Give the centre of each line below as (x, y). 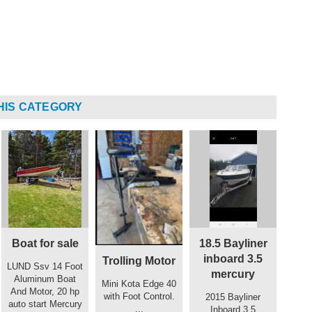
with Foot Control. (139, 296)
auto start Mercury (45, 304)
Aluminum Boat (45, 279)
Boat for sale (45, 243)
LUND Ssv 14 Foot (45, 266)
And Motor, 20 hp (45, 291)
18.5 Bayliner (233, 243)
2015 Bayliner (233, 297)
